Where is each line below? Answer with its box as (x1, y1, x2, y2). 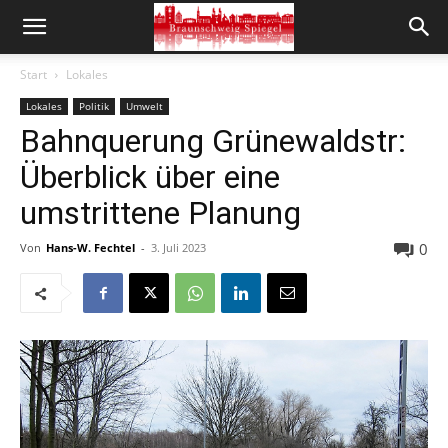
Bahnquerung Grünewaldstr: (20, 122, 406, 160)
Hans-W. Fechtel (46, 240, 135, 255)
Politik (79, 99, 109, 113)
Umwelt (126, 99, 163, 113)
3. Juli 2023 (151, 240, 206, 255)
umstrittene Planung (20, 194, 301, 232)
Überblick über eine (20, 158, 280, 196)
